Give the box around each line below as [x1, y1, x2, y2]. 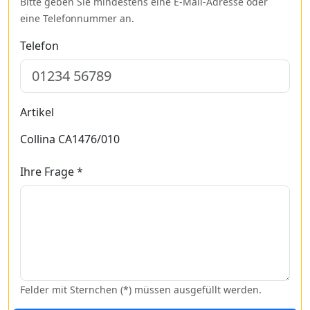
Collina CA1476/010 [20, 131, 120, 147]
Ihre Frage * [20, 163, 83, 179]
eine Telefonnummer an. [20, 11, 134, 25]
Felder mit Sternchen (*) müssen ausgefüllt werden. [20, 282, 262, 296]
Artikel [20, 104, 54, 120]
